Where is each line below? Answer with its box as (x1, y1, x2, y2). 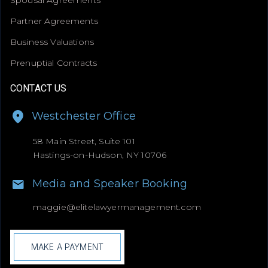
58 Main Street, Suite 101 (32, 136, 135, 147)
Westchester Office (31, 109, 136, 123)
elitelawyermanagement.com (75, 202, 201, 213)
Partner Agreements (10, 15, 98, 26)
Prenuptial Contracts (10, 57, 98, 68)
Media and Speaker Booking (32, 177, 187, 191)
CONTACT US (10, 82, 67, 94)
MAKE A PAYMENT (31, 242, 103, 252)
